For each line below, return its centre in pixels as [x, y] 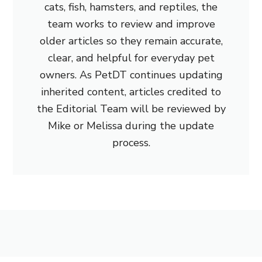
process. [131, 143]
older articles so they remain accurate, [131, 41]
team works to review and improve [131, 24]
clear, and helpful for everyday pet [131, 58]
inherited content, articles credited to [131, 92]
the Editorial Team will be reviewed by [131, 109]
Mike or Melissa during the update [131, 126]
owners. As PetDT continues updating [131, 75]
